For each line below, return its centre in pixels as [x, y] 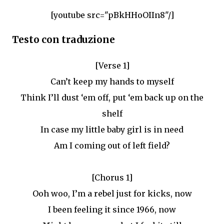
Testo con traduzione [63, 40]
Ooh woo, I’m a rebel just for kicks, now [112, 193]
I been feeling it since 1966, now [112, 209]
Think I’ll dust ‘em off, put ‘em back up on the [112, 97]
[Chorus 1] [112, 177]
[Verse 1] [112, 65]
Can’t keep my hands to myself [112, 81]
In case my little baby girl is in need [112, 129]
